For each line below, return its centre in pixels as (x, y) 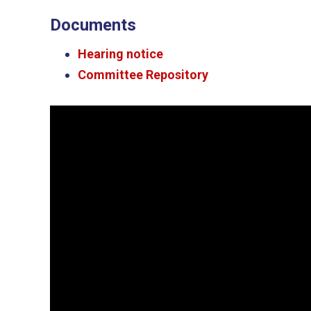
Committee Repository (143, 74)
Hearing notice (120, 53)
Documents (93, 25)
